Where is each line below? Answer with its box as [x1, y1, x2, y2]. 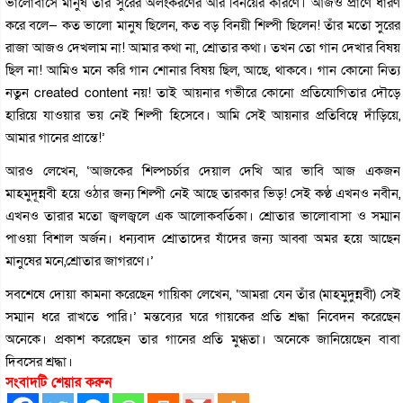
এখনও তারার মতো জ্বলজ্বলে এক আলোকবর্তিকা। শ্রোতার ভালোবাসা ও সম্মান [5, 206, 401, 225]
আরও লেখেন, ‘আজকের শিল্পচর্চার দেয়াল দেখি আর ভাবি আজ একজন [5, 161, 401, 180]
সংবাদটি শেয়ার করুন [5, 372, 112, 391]
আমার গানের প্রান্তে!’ [5, 128, 105, 147]
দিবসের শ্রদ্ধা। [5, 352, 73, 371]
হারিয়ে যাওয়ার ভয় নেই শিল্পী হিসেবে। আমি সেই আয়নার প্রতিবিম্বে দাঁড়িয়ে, [5, 105, 401, 124]
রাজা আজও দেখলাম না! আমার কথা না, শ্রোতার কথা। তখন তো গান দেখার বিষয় [5, 38, 401, 57]
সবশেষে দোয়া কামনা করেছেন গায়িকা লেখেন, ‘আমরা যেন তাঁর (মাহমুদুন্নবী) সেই [5, 284, 401, 303]
